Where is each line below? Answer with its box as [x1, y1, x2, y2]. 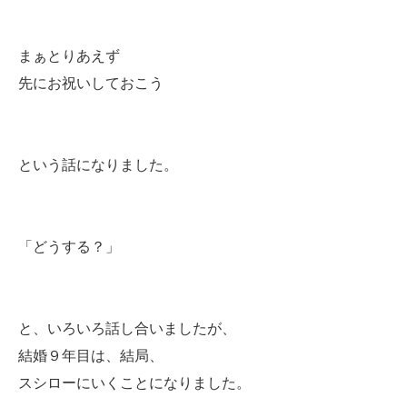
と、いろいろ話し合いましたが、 [18, 321, 236, 336]
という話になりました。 [18, 157, 178, 173]
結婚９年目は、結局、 [18, 348, 164, 363]
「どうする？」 [18, 239, 120, 254]
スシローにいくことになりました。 [18, 375, 251, 391]
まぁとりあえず [18, 48, 120, 64]
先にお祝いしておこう [18, 75, 164, 91]
